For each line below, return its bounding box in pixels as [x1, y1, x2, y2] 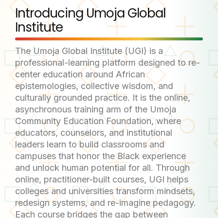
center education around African [15, 69, 145, 79]
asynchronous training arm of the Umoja [15, 104, 176, 114]
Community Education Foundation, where [15, 115, 181, 126]
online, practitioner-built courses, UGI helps [15, 174, 188, 184]
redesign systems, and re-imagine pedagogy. [15, 197, 196, 208]
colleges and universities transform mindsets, [15, 185, 195, 196]
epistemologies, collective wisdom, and [15, 80, 173, 91]
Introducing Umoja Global [15, 4, 165, 22]
